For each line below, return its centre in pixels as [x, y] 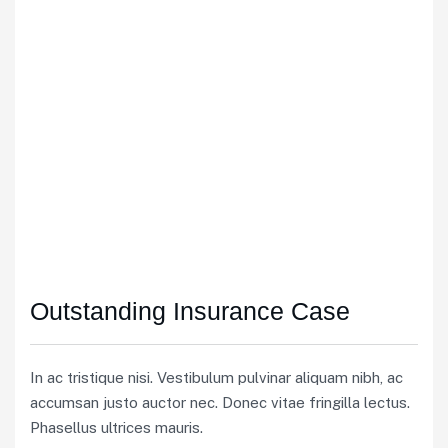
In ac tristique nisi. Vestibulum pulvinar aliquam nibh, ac [216, 377]
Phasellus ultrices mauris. [116, 427]
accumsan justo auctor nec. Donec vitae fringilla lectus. [220, 402]
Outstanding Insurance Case [190, 311]
